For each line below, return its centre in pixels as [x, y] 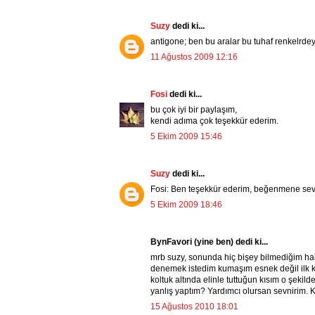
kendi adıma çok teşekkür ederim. [214, 121]
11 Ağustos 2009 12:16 [194, 57]
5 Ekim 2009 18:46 [186, 205]
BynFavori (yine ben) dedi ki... [209, 242]
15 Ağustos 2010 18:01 [194, 307]
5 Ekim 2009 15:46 [186, 137]
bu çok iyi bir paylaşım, [194, 110]
